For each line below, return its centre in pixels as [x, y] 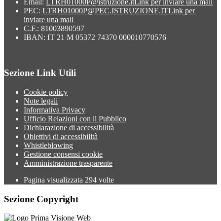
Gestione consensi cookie [63, 154]
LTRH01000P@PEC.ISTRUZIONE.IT [105, 10]
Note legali [41, 101]
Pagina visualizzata [54, 180]
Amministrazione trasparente [68, 163]
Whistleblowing [48, 145]
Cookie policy [46, 92]
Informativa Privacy [55, 110]
